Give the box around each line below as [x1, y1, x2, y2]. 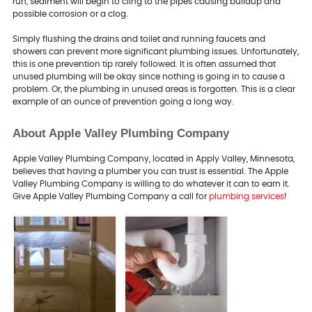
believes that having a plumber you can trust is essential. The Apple [12, 167, 288, 176]
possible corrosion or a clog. [12, 10, 130, 19]
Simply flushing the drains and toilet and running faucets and [12, 35, 265, 44]
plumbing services [208, 192, 284, 201]
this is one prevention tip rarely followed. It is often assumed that [12, 60, 276, 69]
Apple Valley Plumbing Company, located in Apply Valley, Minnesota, [12, 155, 295, 164]
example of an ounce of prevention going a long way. [12, 97, 234, 107]
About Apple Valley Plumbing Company [12, 127, 229, 141]
